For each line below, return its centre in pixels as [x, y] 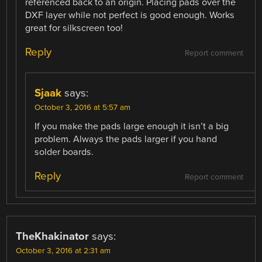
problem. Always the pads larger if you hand [126, 139]
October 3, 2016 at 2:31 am [63, 251]
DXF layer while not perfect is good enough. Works [130, 15]
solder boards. [64, 152]
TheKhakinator [53, 237]
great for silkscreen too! [74, 28]
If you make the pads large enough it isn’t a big [132, 127]
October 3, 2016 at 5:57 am [83, 108]
